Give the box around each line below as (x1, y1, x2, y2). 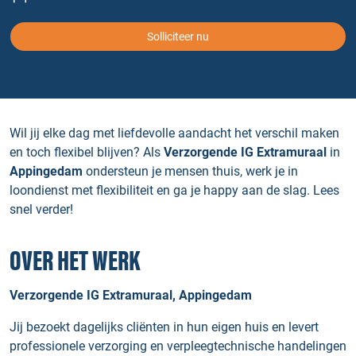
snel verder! (10, 202, 73, 217)
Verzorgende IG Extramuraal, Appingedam (10, 288, 252, 303)
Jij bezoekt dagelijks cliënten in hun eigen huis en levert (10, 319, 319, 335)
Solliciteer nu (147, 30, 209, 43)
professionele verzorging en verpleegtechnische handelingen (10, 339, 346, 354)
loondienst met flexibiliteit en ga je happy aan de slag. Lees (10, 183, 339, 198)
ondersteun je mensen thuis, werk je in (83, 164, 298, 179)
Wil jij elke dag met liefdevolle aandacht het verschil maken (10, 126, 339, 141)
